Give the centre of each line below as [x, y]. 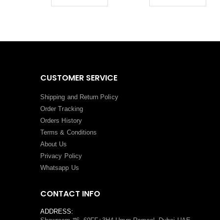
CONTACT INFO [70, 193]
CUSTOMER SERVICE [79, 78]
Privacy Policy [61, 156]
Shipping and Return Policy [79, 97]
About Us [54, 144]
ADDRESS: [57, 211]
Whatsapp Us [60, 167]
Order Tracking [62, 109]
